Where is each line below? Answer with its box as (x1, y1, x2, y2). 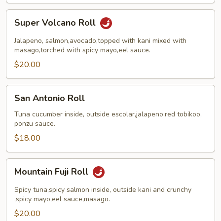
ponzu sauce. (14, 119, 55, 128)
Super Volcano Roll (14, 17, 98, 29)
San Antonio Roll (14, 92, 85, 104)
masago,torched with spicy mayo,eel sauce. (14, 45, 150, 55)
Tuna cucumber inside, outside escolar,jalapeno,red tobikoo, (14, 110, 202, 119)
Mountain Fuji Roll (14, 166, 91, 178)
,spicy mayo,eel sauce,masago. (14, 194, 110, 204)
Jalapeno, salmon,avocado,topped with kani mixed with (14, 36, 186, 45)
